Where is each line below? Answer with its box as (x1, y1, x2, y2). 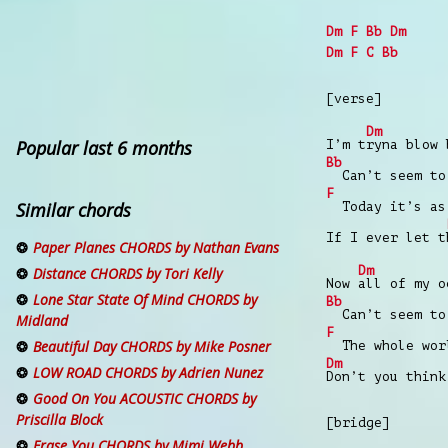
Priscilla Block (16, 410, 103, 430)
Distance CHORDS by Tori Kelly (33, 264, 222, 284)
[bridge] (326, 414, 390, 430)
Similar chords (16, 198, 131, 223)
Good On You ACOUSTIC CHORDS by (33, 389, 256, 409)
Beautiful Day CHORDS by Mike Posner (33, 337, 271, 357)
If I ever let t (326, 229, 446, 245)
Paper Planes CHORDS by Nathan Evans (33, 238, 279, 258)
